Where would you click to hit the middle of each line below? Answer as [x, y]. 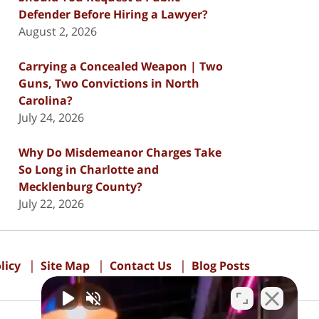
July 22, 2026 [51, 203]
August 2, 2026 [58, 31]
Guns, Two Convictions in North [109, 83]
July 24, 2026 [51, 117]
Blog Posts [221, 265]
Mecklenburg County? [80, 186]
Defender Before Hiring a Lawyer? [113, 14]
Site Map [65, 265]
